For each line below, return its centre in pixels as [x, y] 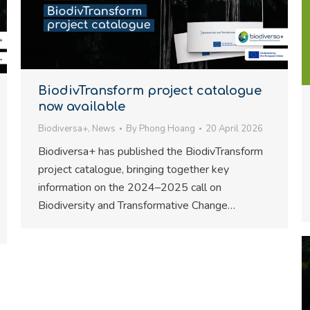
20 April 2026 [234, 129]
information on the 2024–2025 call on [130, 188]
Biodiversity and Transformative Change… [137, 206]
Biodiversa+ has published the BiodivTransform [151, 152]
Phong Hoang [167, 129]
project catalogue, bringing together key [134, 170]
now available [82, 107]
